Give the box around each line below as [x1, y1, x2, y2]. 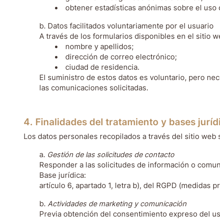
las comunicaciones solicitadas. [39, 83, 148, 92]
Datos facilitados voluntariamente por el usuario [48, 22, 214, 30]
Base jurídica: [39, 171, 86, 180]
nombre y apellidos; [65, 42, 134, 51]
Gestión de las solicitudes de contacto [47, 150, 174, 159]
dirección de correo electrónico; [65, 53, 177, 61]
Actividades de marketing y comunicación [48, 199, 187, 208]
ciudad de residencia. [65, 63, 139, 72]
